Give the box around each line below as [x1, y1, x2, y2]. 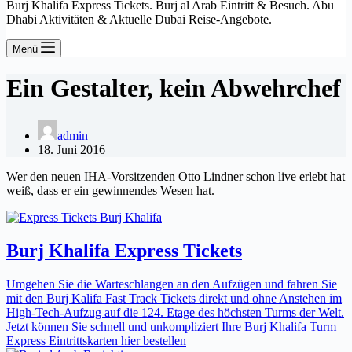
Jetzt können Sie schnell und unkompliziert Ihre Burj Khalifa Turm [6, 319, 336, 333]
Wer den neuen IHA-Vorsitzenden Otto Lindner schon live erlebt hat [6, 169, 345, 183]
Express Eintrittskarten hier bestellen [6, 333, 186, 347]
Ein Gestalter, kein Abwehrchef [6, 74, 341, 103]
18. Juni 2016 [38, 142, 105, 156]
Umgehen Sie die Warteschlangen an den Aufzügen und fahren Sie [6, 277, 337, 291]
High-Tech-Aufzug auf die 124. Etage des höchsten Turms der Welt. [6, 305, 344, 319]
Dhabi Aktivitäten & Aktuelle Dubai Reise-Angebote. [6, 13, 272, 26]
